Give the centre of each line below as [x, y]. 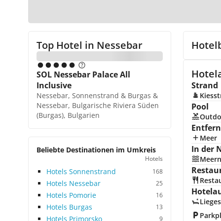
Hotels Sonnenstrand [81, 171]
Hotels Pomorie [71, 195]
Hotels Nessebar [74, 183]
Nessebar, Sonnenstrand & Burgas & [97, 95]
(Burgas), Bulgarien [68, 115]
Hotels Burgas [69, 207]
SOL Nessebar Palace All [83, 74]
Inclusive [54, 85]
